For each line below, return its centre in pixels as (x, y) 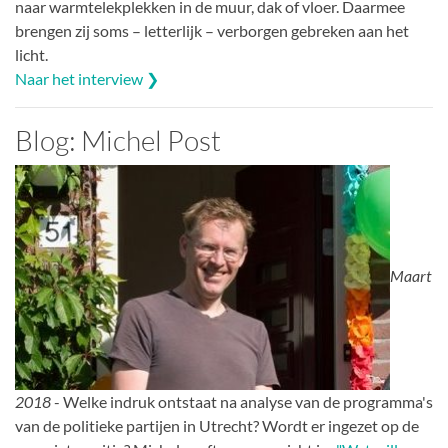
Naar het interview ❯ (87, 78)
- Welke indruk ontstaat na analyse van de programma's (242, 401)
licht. (31, 54)
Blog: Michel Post (118, 140)
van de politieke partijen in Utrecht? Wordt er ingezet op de (217, 425)
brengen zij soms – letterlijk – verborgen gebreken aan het (212, 30)
